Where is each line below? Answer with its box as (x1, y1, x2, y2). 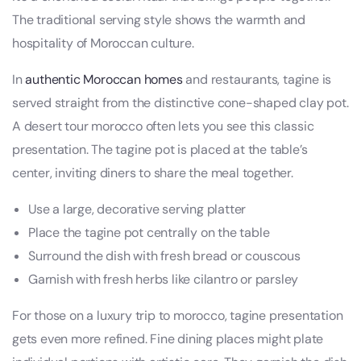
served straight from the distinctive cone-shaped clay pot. (12, 94, 349, 112)
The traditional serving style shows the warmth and (12, 11, 305, 29)
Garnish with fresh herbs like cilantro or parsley (28, 271, 299, 288)
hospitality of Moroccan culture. (12, 35, 194, 52)
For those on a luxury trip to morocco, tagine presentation (12, 307, 343, 325)
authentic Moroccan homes (25, 71, 183, 89)
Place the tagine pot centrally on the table (28, 224, 270, 242)
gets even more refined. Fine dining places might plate (12, 330, 324, 348)
